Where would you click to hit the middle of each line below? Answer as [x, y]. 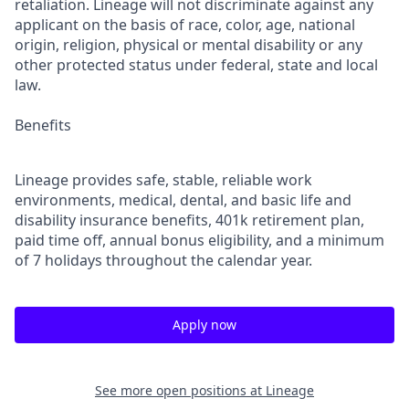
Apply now [204, 325]
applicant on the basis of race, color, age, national [185, 25]
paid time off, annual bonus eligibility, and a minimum [199, 240]
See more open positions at [180, 390]
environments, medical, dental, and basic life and [183, 200]
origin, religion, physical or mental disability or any [189, 45]
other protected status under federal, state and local [196, 65]
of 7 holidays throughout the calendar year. [163, 260]
